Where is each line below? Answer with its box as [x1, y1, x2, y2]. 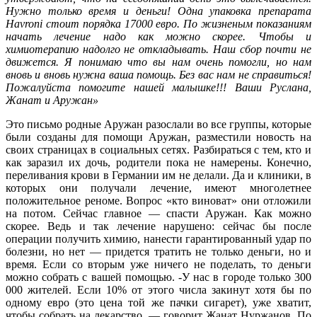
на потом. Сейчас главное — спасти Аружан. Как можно [6, 207, 311, 219]
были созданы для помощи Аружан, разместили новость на [6, 130, 311, 143]
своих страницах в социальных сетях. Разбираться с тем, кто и [6, 143, 311, 156]
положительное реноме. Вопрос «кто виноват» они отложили [6, 194, 311, 207]
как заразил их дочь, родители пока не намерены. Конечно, [6, 156, 311, 168]
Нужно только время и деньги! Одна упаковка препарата [6, 4, 311, 17]
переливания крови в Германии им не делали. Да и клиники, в [6, 168, 311, 181]
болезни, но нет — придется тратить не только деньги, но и [6, 245, 311, 258]
